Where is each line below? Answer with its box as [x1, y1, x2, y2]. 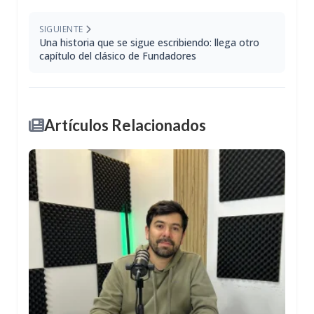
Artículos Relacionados [44, 116, 206, 135]
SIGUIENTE [39, 23, 86, 36]
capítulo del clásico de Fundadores [39, 49, 196, 63]
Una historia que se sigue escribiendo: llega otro [39, 36, 259, 50]
